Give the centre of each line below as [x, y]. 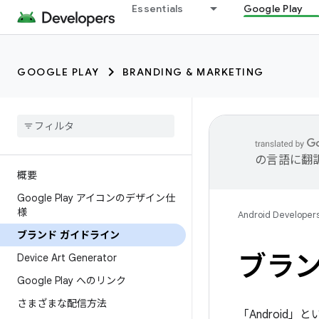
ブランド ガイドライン [68, 235]
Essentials [158, 9]
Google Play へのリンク [72, 281]
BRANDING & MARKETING [193, 72]
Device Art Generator [67, 258]
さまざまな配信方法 [62, 303]
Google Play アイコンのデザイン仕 [96, 198]
